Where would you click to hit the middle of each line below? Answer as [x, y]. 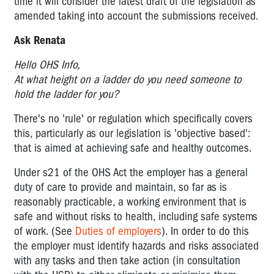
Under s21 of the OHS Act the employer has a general [131, 172]
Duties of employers [118, 231]
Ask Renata [40, 40]
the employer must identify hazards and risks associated [136, 246]
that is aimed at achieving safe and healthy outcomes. [133, 148]
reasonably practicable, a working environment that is [130, 202]
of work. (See [43, 231]
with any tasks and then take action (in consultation [127, 260]
